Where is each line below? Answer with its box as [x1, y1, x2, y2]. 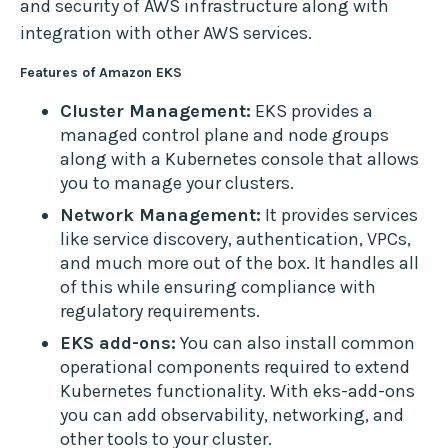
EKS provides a [251, 100, 373, 123]
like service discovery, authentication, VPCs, [60, 228, 411, 251]
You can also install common [176, 332, 415, 355]
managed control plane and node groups [60, 124, 389, 147]
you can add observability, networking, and [60, 404, 404, 427]
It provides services [261, 204, 418, 227]
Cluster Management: [60, 100, 251, 123]
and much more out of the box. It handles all [60, 252, 419, 275]
